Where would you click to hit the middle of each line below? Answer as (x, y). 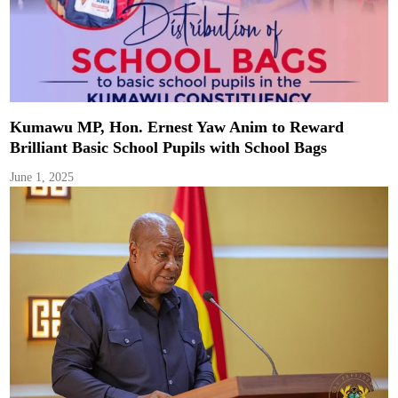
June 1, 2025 (42, 177)
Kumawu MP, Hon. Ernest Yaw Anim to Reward (177, 127)
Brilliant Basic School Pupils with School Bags (169, 147)
